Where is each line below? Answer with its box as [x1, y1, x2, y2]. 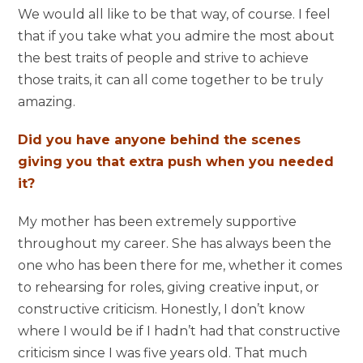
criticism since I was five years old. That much [18, 344, 308, 361]
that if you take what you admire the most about [18, 28, 335, 44]
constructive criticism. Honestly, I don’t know [18, 301, 305, 317]
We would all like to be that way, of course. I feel [18, 6, 331, 22]
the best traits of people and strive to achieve [18, 49, 310, 66]
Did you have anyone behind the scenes [18, 131, 301, 147]
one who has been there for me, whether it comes [18, 257, 343, 273]
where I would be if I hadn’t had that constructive [18, 322, 341, 339]
